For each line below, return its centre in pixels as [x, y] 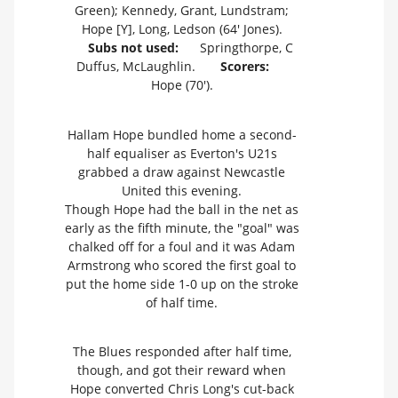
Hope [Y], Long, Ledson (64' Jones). [182, 29]
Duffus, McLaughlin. [139, 67]
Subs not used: [133, 48]
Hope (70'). [182, 85]
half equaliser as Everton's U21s [182, 153]
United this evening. [182, 190]
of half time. [182, 302]
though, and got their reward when [182, 370]
